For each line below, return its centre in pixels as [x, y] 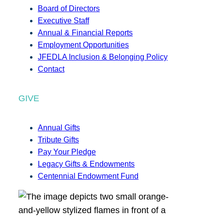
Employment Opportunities [83, 45]
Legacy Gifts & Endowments [86, 164]
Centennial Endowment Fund [88, 176]
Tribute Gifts [58, 140]
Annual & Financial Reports [85, 33]
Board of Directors [69, 9]
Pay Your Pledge [67, 152]
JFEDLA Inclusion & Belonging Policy [103, 57]
